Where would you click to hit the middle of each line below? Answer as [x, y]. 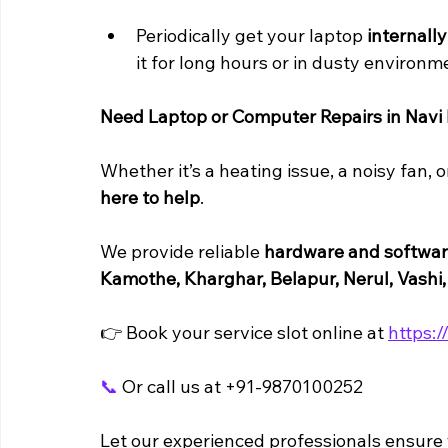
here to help [150, 198]
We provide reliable [182, 252]
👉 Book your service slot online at [244, 333]
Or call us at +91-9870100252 [240, 387]
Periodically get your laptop [251, 36]
